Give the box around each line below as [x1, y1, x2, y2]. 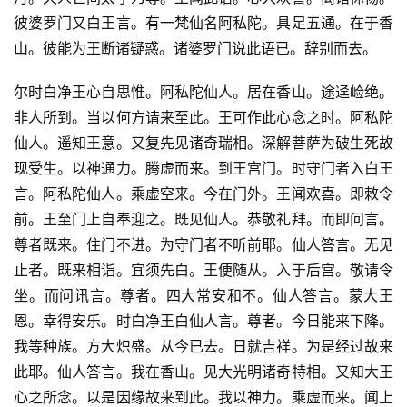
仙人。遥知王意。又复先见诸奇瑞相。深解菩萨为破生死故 [14, 134, 393, 153]
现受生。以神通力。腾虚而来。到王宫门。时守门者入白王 [14, 159, 393, 178]
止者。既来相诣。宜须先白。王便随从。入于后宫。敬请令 [14, 261, 393, 280]
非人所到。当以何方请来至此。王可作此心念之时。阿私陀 [14, 108, 393, 127]
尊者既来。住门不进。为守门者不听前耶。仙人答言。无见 [14, 235, 393, 254]
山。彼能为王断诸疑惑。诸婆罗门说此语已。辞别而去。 [14, 39, 377, 58]
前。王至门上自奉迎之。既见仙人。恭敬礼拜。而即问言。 [14, 210, 393, 229]
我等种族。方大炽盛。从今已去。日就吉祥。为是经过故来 [14, 337, 393, 356]
